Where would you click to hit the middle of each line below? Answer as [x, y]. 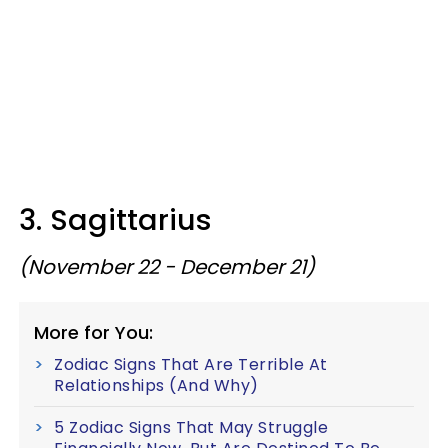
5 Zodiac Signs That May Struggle [191, 427]
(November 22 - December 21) [167, 267]
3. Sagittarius [119, 220]
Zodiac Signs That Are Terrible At [191, 364]
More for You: [93, 332]
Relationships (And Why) [156, 385]
